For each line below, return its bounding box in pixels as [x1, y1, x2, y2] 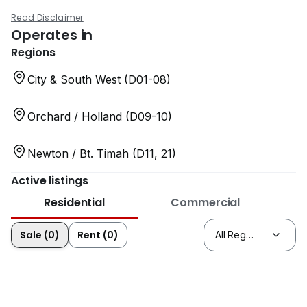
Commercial [171, 194, 241, 210]
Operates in [11, 25, 93, 45]
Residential [44, 194, 106, 210]
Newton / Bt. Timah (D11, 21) [27, 146, 176, 160]
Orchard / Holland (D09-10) [27, 109, 172, 123]
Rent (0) [77, 228, 119, 242]
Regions [11, 44, 56, 60]
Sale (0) [20, 228, 60, 242]
